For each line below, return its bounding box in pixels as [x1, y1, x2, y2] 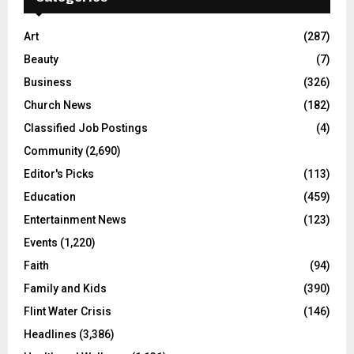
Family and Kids [24, 282, 107, 296]
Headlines [24, 328, 77, 341]
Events [24, 236, 58, 250]
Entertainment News [24, 213, 126, 227]
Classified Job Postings [24, 122, 148, 135]
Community [24, 145, 83, 158]
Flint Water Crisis [24, 305, 111, 318]
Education [24, 190, 76, 204]
